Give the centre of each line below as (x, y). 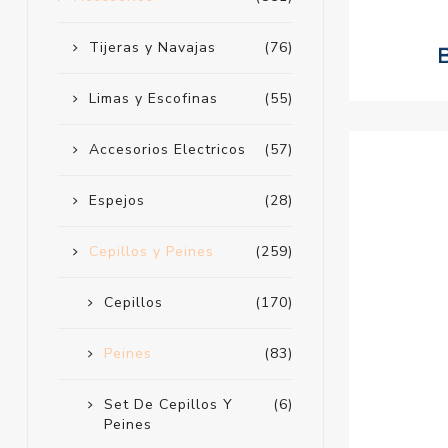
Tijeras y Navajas (152, 48)
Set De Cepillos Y (168, 405)
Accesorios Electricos (167, 150)
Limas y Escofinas (153, 99)
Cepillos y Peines (151, 252)
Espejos (116, 201)
